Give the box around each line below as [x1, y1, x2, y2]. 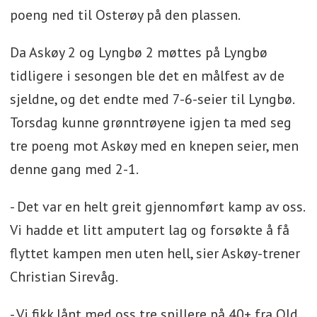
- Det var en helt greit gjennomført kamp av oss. [9, 197, 304, 216]
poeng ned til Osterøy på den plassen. [9, 5, 243, 24]
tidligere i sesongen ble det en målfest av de [9, 66, 284, 85]
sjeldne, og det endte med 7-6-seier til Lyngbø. [9, 89, 294, 108]
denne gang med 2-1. [9, 159, 139, 178]
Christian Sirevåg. [9, 267, 120, 286]
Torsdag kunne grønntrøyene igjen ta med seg [9, 113, 292, 132]
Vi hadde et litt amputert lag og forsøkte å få [9, 220, 289, 239]
